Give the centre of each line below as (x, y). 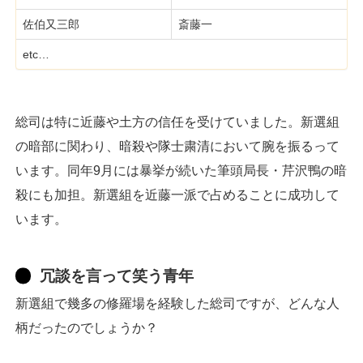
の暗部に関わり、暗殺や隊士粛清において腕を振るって (177, 147)
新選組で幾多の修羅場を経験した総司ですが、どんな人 (177, 304)
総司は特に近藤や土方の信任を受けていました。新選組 (177, 122)
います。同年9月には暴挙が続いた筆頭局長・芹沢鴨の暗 (181, 171)
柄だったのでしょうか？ (87, 328)
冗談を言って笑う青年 (117, 276)
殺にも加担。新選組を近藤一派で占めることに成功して (177, 195)
